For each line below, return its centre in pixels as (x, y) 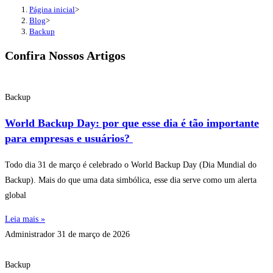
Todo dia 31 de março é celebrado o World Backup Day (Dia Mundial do (131, 165)
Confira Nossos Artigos (65, 56)
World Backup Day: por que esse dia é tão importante (132, 123)
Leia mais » (25, 219)
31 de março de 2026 (94, 234)
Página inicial (52, 9)
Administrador (31, 234)
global (16, 195)
